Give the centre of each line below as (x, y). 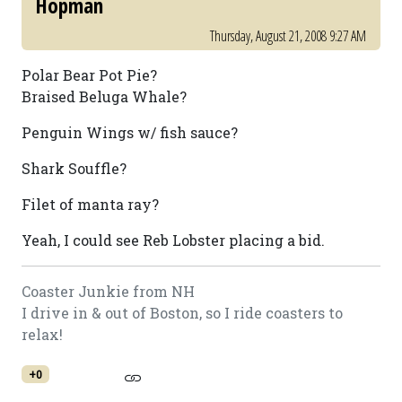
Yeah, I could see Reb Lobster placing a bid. (173, 240)
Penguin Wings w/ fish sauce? (130, 132)
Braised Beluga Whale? (104, 96)
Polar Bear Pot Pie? (89, 75)
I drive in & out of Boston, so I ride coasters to (182, 313)
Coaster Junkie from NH (108, 291)
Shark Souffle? (74, 168)
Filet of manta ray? (90, 204)
